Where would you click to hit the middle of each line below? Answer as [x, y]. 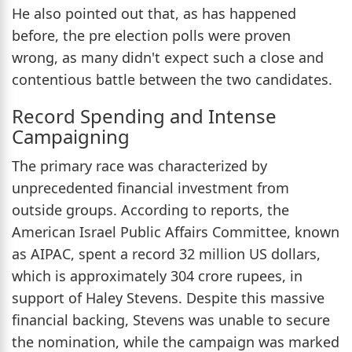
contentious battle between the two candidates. [172, 80]
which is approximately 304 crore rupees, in [157, 276]
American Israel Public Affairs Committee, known [176, 232]
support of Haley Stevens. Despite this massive [168, 298]
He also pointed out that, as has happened [154, 14]
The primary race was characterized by [139, 166]
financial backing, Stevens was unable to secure [171, 320]
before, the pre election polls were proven [151, 36]
